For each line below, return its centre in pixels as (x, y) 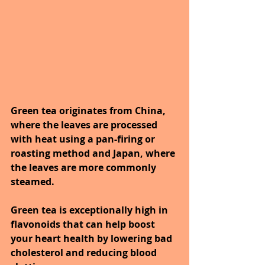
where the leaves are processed (85, 125)
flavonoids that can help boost (84, 224)
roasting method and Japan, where (94, 153)
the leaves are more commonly (85, 168)
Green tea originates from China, (89, 111)
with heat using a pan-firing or (84, 139)
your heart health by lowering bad (93, 239)
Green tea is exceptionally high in (91, 210)
